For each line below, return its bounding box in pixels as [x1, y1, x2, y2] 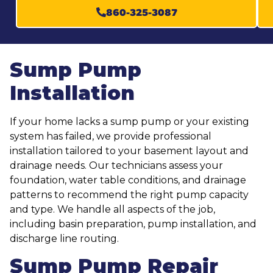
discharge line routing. [10, 232, 119, 244]
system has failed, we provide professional [10, 130, 211, 142]
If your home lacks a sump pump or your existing [10, 115, 249, 127]
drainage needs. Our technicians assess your [10, 159, 223, 171]
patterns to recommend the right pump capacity [10, 188, 249, 200]
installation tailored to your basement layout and [10, 144, 249, 157]
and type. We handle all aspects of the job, [10, 203, 215, 215]
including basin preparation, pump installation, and [10, 218, 257, 230]
